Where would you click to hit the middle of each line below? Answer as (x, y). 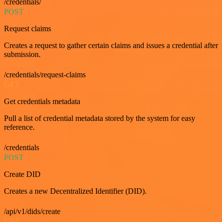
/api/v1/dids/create (32, 211)
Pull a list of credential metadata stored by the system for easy (100, 118)
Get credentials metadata (42, 101)
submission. (22, 54)
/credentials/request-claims (45, 74)
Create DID (22, 174)
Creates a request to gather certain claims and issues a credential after (111, 45)
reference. (19, 127)
